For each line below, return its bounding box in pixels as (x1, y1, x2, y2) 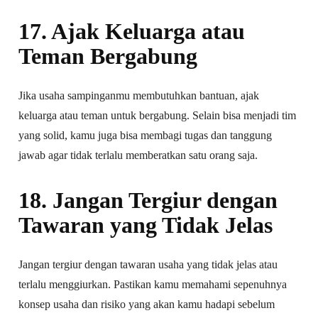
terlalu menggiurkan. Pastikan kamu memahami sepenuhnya (18, 278, 287, 290)
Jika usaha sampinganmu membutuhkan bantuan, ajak (18, 89, 260, 102)
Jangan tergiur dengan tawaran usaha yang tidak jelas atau (18, 258, 278, 270)
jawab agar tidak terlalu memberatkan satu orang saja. (18, 148, 258, 161)
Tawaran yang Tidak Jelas (18, 212, 273, 238)
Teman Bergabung (18, 43, 198, 69)
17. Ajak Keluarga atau (18, 18, 246, 44)
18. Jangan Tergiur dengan (18, 187, 278, 213)
